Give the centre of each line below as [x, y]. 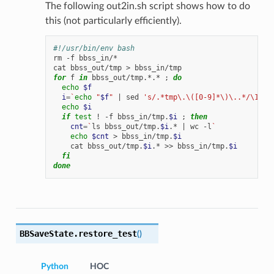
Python [55, 266]
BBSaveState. [49, 233]
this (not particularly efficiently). [113, 20]
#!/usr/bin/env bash [94, 48]
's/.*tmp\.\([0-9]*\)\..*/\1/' [205, 97]
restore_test [107, 233]
